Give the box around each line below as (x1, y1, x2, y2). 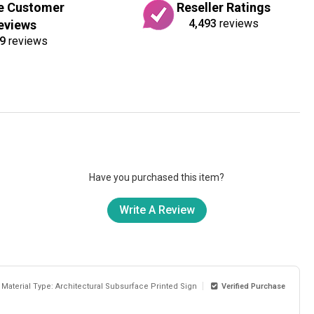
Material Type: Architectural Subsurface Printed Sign (1, 281, 198, 291)
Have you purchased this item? (89, 171, 225, 183)
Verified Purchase (217, 281, 285, 291)
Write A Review (118, 203, 195, 217)
